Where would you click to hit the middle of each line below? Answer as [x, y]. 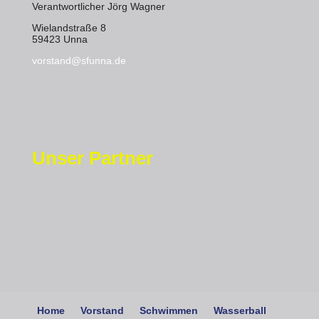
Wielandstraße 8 [69, 28]
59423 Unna [59, 39]
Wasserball [240, 310]
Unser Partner [92, 158]
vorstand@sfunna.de [79, 61]
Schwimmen [168, 310]
